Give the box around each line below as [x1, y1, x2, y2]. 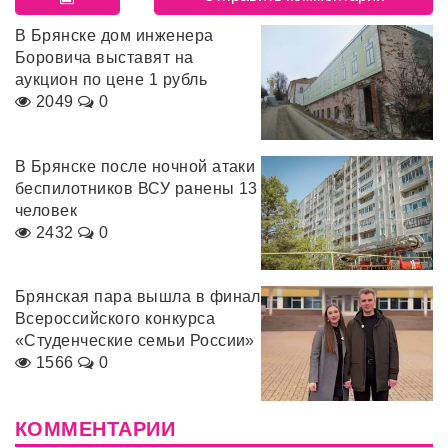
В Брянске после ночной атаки [15, 157, 256, 175]
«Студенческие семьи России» [15, 332, 255, 350]
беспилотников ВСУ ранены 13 [15, 179, 258, 197]
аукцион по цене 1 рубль [15, 71, 208, 89]
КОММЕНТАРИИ [15, 417, 176, 440]
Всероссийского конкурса [15, 310, 216, 328]
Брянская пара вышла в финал [15, 288, 261, 306]
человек [15, 201, 78, 219]
